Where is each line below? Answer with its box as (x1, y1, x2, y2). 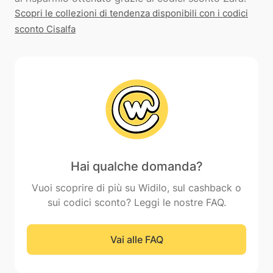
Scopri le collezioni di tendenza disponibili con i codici (15, 7, 248, 19)
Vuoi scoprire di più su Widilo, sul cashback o (32, 182, 241, 194)
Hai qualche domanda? (70, 159, 203, 174)
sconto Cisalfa (15, 23, 76, 35)
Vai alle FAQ (110, 233, 163, 246)
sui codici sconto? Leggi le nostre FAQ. (47, 196, 226, 208)
